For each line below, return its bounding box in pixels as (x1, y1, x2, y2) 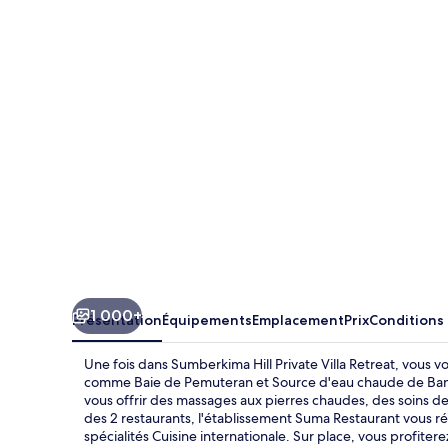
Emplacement (252, 310, 344, 329)
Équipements (162, 310, 252, 329)
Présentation (72, 310, 162, 329)
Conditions (369, 310, 444, 329)
